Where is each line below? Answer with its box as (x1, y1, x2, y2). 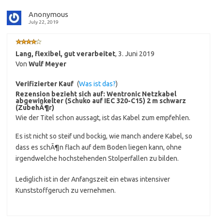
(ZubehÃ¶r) (15, 104, 54, 112)
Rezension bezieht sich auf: (15, 90, 107, 98)
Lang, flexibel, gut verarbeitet (15, 50, 115, 58)
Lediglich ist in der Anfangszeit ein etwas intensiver (15, 175, 170, 184)
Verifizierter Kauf (15, 80, 74, 88)
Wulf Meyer (29, 60, 66, 68)
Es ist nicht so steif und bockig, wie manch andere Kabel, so (15, 132, 192, 140)
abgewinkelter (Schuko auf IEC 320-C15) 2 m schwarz (15, 97, 186, 105)
